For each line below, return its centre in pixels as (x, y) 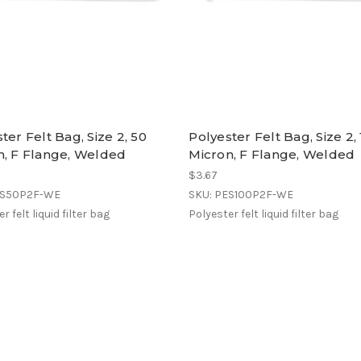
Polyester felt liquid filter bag (264, 214)
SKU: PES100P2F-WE (241, 194)
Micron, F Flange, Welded (272, 154)
